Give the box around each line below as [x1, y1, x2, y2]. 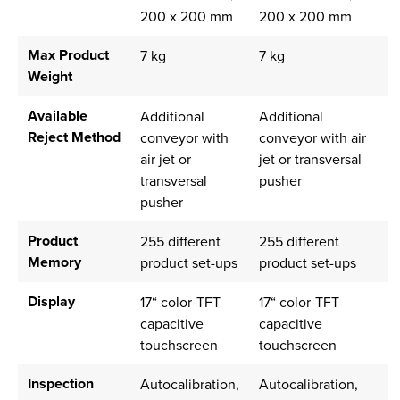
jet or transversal [258, 149, 362, 170]
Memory [27, 252, 81, 273]
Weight [27, 66, 72, 87]
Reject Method [27, 127, 121, 148]
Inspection [27, 373, 94, 395]
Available [27, 105, 87, 127]
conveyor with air [258, 128, 366, 148]
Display [27, 291, 75, 312]
